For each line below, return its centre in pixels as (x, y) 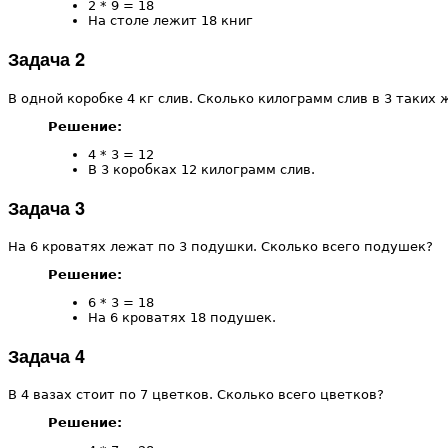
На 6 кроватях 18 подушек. (182, 317)
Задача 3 (46, 207)
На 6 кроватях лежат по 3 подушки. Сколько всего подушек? (220, 246)
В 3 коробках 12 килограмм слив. (201, 169)
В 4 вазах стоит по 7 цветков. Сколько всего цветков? (196, 395)
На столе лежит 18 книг (170, 21)
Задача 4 (46, 356)
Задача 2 (46, 59)
